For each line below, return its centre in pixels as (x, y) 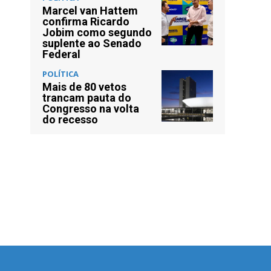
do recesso (70, 119)
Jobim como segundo (97, 32)
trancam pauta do (87, 97)
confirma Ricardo (86, 21)
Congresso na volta (91, 108)
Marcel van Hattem (90, 10)
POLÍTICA (60, 73)
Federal (61, 54)
